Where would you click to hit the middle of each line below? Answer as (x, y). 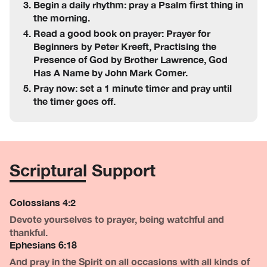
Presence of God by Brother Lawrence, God (131, 59)
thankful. (29, 232)
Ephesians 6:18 (43, 245)
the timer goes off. (74, 101)
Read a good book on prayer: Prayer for (122, 33)
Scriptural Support (83, 170)
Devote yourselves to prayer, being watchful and (117, 219)
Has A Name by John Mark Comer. (111, 72)
